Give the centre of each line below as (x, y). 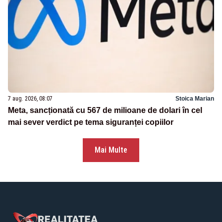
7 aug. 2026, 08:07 (30, 99)
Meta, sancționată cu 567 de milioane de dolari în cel (105, 111)
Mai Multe (111, 150)
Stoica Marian (195, 99)
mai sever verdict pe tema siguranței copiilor (91, 122)
